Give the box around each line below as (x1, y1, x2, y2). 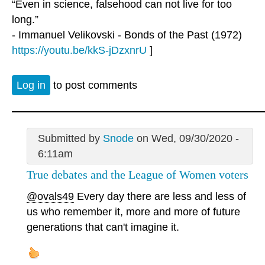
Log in (17, 79, 46, 91)
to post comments (50, 79, 137, 91)
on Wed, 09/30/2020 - (133, 132, 239, 145)
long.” (12, 14, 38, 26)
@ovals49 (27, 190, 74, 202)
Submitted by (37, 132, 103, 145)
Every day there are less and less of (74, 190, 246, 202)
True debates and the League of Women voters (27, 168, 248, 182)
